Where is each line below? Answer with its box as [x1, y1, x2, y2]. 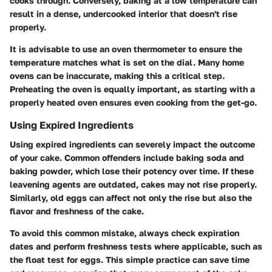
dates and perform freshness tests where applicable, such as [10, 240, 262, 251]
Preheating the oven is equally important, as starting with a [10, 83, 255, 94]
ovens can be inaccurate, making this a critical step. [10, 70, 225, 81]
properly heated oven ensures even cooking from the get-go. [10, 97, 257, 107]
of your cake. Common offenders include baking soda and [10, 152, 244, 163]
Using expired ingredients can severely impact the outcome [10, 138, 255, 149]
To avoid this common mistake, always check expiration [10, 227, 239, 238]
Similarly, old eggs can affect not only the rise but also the [10, 192, 252, 203]
